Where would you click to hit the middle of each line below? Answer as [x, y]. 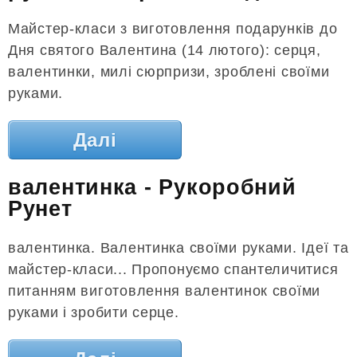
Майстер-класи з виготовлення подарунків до [173, 29]
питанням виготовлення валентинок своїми [165, 291]
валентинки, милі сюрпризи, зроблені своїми [169, 72]
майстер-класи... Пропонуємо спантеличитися [173, 270]
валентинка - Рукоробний [152, 188]
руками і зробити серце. [94, 313]
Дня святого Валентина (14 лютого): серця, [165, 51]
